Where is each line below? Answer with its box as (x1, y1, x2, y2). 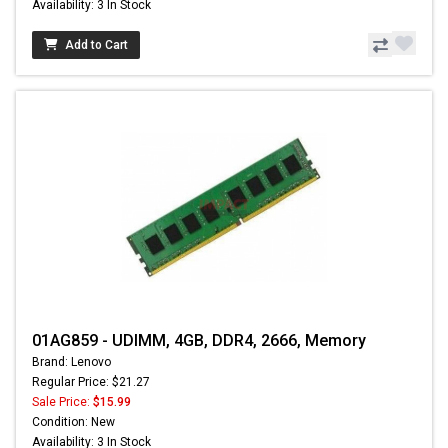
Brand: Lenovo (32, 355, 111, 370)
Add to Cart (65, 38, 128, 53)
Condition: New (32, 415, 115, 430)
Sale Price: (32, 395, 93, 410)
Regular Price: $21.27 (32, 375, 150, 390)
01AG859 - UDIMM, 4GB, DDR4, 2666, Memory (32, 331, 366, 351)
